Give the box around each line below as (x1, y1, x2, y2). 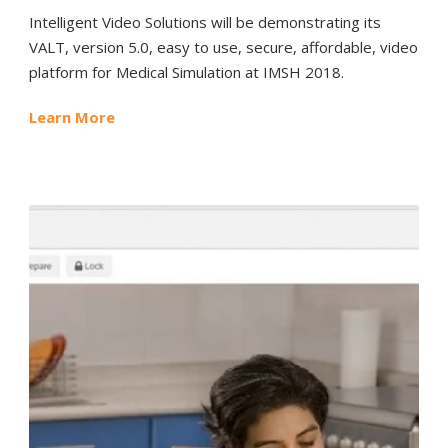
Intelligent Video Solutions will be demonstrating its (29, 12, 381, 33)
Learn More (29, 107, 115, 128)
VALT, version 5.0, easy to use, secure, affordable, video (29, 37, 418, 58)
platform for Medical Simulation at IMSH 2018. (29, 62, 344, 83)
